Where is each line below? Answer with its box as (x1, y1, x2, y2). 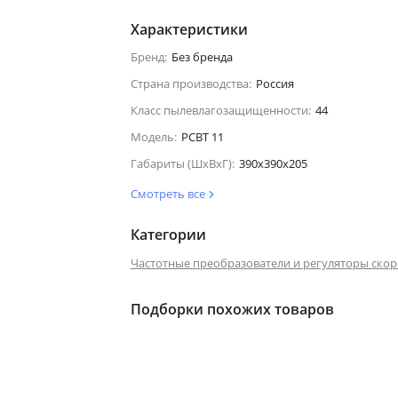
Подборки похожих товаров (130, 298, 334, 319)
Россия (255, 75, 294, 92)
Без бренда (171, 48, 233, 65)
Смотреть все (130, 185, 208, 202)
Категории (130, 224, 206, 244)
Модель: (130, 128, 177, 145)
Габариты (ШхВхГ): (130, 155, 235, 171)
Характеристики (130, 19, 248, 39)
